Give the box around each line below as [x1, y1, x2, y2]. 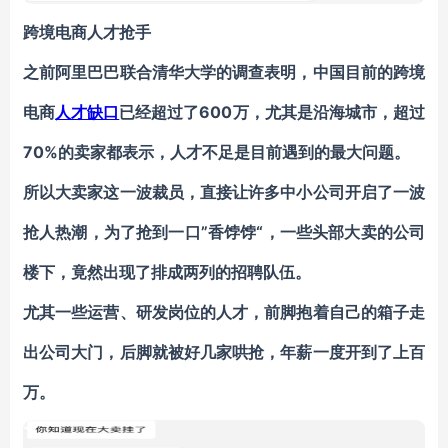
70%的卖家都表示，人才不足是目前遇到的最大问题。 [23, 142, 410, 162]
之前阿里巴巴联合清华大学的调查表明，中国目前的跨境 [23, 62, 425, 82]
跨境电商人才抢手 [23, 22, 151, 42]
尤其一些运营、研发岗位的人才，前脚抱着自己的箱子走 [23, 302, 425, 322]
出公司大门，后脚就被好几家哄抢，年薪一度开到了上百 [23, 342, 425, 362]
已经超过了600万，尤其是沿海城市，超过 [119, 102, 426, 122]
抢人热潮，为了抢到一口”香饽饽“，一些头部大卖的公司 [23, 222, 425, 242]
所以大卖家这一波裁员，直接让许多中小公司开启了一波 [23, 182, 425, 202]
